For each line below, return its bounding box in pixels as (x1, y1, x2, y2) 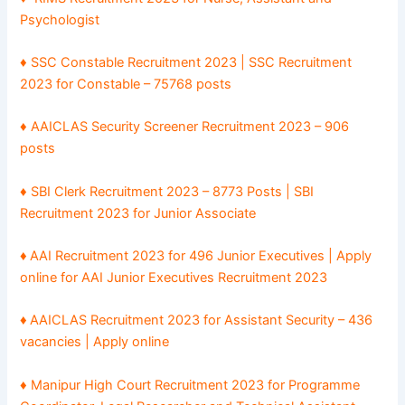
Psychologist (20, 11, 100, 28)
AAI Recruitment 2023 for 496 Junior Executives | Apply (30, 248, 372, 265)
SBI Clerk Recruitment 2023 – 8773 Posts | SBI (31, 183, 315, 200)
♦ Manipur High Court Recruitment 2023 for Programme (20, 376, 361, 393)
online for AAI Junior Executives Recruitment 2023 (20, 269, 328, 287)
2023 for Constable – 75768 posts (20, 76, 232, 93)
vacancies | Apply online (20, 334, 170, 351)
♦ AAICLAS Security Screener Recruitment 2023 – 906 (20, 118, 350, 136)
